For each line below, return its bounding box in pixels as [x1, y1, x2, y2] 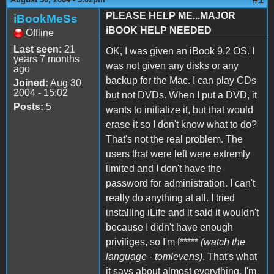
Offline [26, 27, 54, 38]
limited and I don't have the [106, 163, 221, 174]
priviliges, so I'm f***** [106, 236, 201, 247]
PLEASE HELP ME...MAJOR [106, 10, 235, 21]
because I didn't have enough [106, 221, 233, 232]
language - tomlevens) [106, 251, 202, 262]
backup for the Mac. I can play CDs [106, 75, 256, 86]
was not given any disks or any [106, 60, 239, 71]
